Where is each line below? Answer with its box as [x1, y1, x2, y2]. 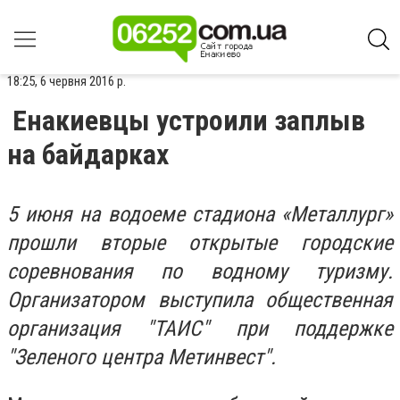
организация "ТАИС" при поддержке [7, 316, 393, 341]
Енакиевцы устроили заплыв [12, 104, 365, 137]
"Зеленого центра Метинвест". [7, 345, 276, 370]
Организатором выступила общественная [7, 287, 393, 312]
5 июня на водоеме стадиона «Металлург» [7, 202, 393, 227]
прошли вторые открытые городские [7, 230, 393, 255]
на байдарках [7, 137, 169, 171]
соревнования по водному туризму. [7, 259, 393, 284]
